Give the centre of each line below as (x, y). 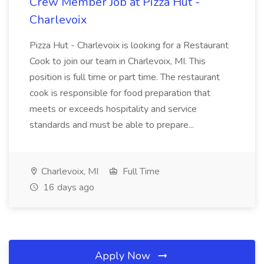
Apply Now (124, 256)
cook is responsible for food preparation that (120, 93)
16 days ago (67, 187)
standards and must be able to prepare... (113, 125)
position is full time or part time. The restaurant (125, 77)
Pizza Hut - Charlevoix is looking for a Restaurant (129, 45)
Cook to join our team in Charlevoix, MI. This (118, 61)
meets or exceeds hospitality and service (113, 109)
